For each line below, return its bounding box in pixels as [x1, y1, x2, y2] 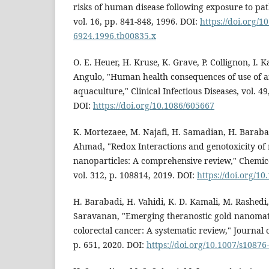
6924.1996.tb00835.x [73, 29, 156, 41]
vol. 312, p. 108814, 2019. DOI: [73, 169, 197, 181]
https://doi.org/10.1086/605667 [93, 99, 214, 111]
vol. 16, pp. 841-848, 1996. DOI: [73, 15, 200, 27]
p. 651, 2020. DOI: [73, 239, 147, 250]
